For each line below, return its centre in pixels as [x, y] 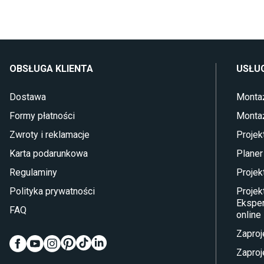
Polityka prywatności [52, 191]
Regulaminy [33, 172]
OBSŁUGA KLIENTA [51, 69]
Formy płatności [42, 116]
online [248, 215]
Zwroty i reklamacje [49, 135]
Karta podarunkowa [49, 154]
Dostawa [28, 97]
